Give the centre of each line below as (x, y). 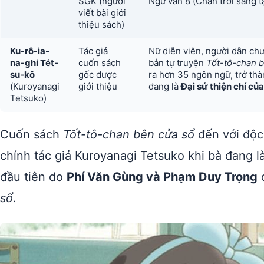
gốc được (98, 75)
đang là (165, 86)
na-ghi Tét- (34, 63)
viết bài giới (102, 13)
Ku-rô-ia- (30, 51)
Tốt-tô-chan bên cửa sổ (129, 134)
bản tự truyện (177, 63)
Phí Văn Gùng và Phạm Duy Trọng (162, 177)
